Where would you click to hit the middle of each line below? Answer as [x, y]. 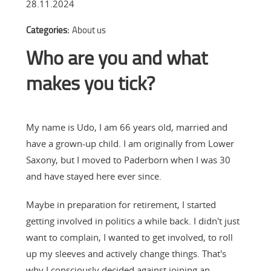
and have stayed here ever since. [93, 176]
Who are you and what [116, 57]
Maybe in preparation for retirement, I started [121, 204]
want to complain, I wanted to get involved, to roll [129, 237]
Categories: [47, 30]
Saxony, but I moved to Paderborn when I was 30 [128, 159]
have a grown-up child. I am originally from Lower [130, 143]
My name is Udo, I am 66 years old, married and [126, 127]
